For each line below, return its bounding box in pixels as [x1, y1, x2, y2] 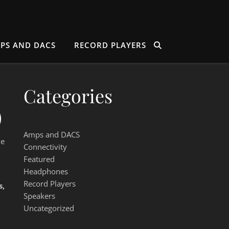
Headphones [24, 166, 68, 176]
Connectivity [24, 142, 67, 152]
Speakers [24, 191, 55, 201]
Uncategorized [24, 203, 74, 213]
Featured [24, 154, 55, 164]
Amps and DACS [24, 129, 80, 140]
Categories [24, 83, 112, 108]
